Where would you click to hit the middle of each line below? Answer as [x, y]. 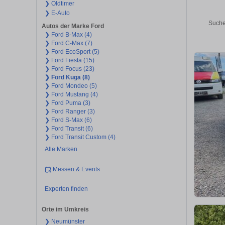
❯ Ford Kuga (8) [67, 78]
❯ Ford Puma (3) [67, 103]
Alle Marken [61, 149]
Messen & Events [77, 169]
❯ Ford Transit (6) [69, 129]
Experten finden [66, 189]
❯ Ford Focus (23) [69, 69]
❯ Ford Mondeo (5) [71, 86]
